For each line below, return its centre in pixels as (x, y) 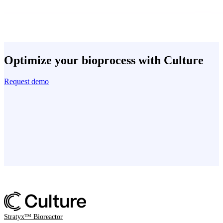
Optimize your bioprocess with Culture (104, 60)
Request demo (26, 82)
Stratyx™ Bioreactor (33, 217)
